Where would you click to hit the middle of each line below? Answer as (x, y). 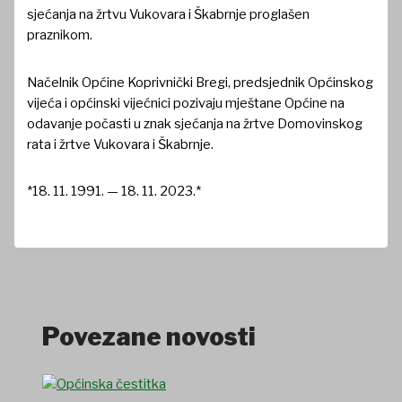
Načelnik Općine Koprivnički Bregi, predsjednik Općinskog (201, 82)
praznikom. (60, 35)
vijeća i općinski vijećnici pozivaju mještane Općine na (186, 103)
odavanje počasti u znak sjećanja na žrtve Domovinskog (195, 123)
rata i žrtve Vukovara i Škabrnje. (121, 144)
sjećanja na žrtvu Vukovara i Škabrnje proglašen (169, 15)
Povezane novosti (149, 336)
